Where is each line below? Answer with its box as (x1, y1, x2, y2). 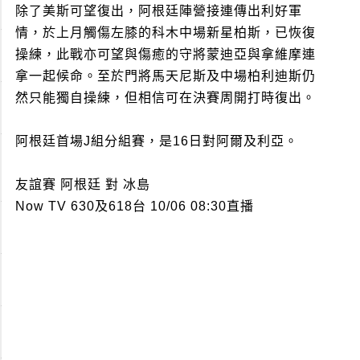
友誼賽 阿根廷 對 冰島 (15, 177, 150, 191)
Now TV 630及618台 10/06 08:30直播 (15, 198, 254, 213)
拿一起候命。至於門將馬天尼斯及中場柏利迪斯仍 (15, 68, 316, 83)
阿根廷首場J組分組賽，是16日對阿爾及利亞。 (15, 133, 298, 148)
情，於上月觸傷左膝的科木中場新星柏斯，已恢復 (15, 25, 316, 39)
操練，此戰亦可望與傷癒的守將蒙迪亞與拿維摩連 (15, 47, 316, 61)
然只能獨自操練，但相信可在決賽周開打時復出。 (15, 90, 316, 104)
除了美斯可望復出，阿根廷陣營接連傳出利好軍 (15, 3, 302, 18)
